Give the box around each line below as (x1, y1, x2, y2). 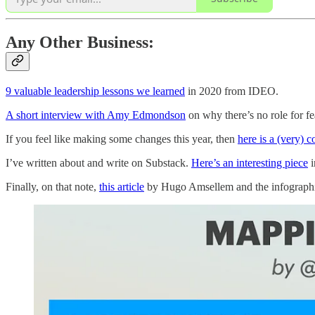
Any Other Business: (6, 33, 154, 52)
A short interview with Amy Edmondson (6, 109, 186, 122)
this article (99, 181, 144, 193)
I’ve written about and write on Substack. (6, 157, 191, 169)
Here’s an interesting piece (191, 157, 308, 169)
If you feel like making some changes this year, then (6, 133, 238, 146)
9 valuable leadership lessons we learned (6, 85, 185, 98)
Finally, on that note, (6, 181, 99, 193)
